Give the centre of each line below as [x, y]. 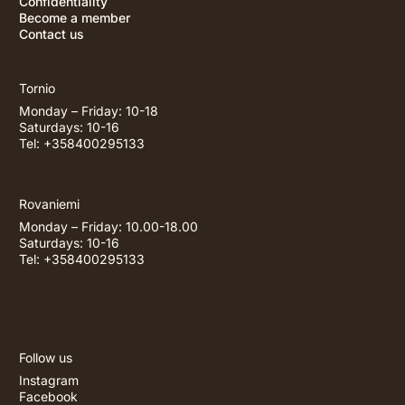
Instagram [49, 380]
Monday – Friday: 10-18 [89, 111]
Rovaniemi [49, 204]
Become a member [75, 18]
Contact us [52, 34]
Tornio [37, 88]
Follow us [46, 358]
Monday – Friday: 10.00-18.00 [108, 226]
